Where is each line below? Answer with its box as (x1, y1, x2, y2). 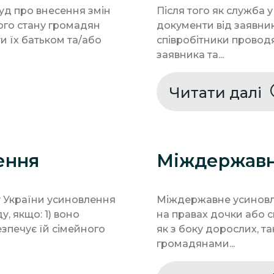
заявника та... (157, 49, 224, 61)
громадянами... (157, 238, 235, 250)
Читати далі (169, 84, 265, 102)
